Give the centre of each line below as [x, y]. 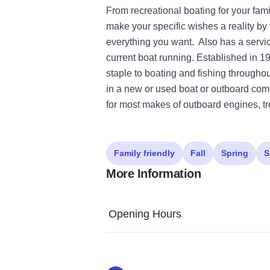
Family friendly [144, 153]
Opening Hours [145, 214]
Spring [235, 153]
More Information [153, 173]
